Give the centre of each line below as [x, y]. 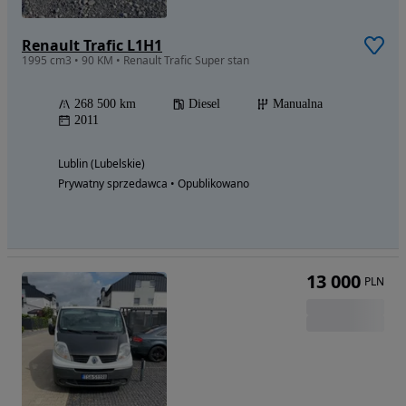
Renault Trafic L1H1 [92, 46]
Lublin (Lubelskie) [101, 164]
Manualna [298, 104]
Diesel [204, 104]
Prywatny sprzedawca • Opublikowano [154, 184]
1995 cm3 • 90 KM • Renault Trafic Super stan [135, 61]
